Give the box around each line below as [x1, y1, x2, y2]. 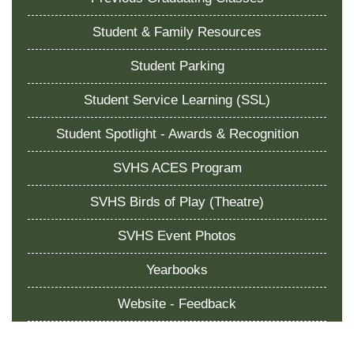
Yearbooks [146, 262, 208, 277]
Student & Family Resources [92, 24, 262, 40]
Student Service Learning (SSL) [84, 92, 270, 107]
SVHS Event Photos [118, 228, 236, 243]
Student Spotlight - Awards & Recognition [55, 126, 299, 141]
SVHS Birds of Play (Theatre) [90, 194, 264, 209]
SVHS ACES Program [112, 160, 242, 175]
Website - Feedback [118, 296, 236, 311]
